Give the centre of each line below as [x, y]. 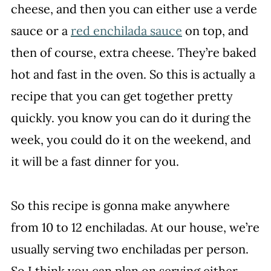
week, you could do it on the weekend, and [131, 139]
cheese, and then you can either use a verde [134, 9]
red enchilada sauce [126, 31]
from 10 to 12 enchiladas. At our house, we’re [135, 227]
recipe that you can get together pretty [122, 96]
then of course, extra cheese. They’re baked [133, 52]
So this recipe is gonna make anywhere [120, 205]
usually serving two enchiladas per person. [129, 249]
